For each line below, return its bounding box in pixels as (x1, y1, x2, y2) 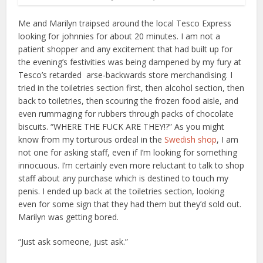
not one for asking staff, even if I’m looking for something (18, 146, 238, 158)
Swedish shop (164, 133, 217, 145)
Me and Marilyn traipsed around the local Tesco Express (18, 17, 232, 29)
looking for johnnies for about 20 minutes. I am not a (18, 30, 221, 42)
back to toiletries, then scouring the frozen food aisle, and (18, 95, 239, 106)
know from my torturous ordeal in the (18, 133, 165, 145)
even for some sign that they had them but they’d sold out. (18, 198, 242, 210)
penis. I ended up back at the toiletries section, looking (18, 185, 225, 197)
